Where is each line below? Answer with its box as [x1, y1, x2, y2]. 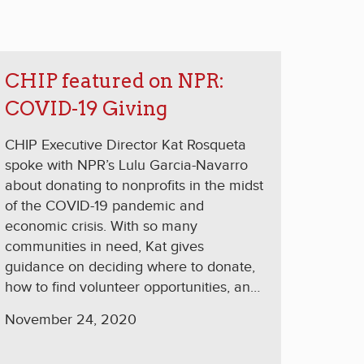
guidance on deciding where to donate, [5, 258, 255, 276]
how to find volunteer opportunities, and [5, 279, 258, 297]
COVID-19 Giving [5, 97, 167, 121]
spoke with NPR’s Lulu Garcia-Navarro [5, 157, 248, 175]
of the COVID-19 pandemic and [5, 197, 204, 215]
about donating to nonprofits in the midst [5, 177, 263, 195]
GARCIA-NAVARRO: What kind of [5, 319, 216, 337]
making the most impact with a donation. [5, 299, 264, 317]
